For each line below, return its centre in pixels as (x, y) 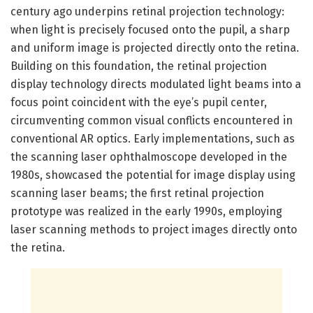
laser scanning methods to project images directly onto (154, 229)
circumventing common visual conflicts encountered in (152, 120)
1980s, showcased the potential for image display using (153, 175)
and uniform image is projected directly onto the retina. (155, 48)
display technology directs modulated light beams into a (156, 84)
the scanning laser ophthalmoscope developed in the (149, 156)
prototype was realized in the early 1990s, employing (146, 211)
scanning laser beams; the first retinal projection (137, 193)
